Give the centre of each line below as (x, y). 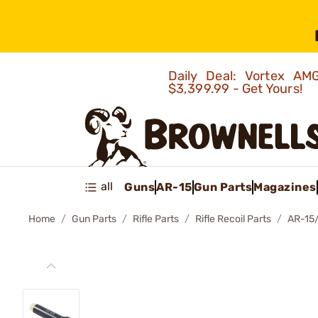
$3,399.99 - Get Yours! (237, 89)
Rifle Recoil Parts (233, 219)
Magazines (285, 187)
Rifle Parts (156, 219)
